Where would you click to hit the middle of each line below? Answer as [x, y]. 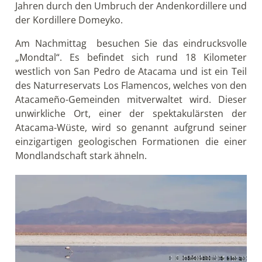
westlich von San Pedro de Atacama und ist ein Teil [131, 72]
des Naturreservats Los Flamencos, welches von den [131, 86]
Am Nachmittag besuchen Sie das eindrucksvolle [131, 44]
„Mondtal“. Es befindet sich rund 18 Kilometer [131, 58]
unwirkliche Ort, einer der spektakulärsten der [131, 114]
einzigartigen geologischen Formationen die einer [131, 142]
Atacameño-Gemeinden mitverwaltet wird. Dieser [131, 100]
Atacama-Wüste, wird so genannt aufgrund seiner [131, 128]
